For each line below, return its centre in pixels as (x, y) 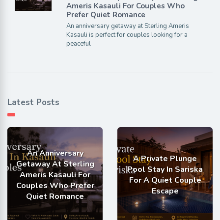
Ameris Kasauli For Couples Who (125, 6)
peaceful (78, 44)
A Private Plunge (165, 159)
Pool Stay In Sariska (165, 170)
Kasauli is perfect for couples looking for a (127, 35)
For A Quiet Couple (165, 180)
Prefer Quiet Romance (106, 15)
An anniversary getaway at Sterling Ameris (127, 26)
